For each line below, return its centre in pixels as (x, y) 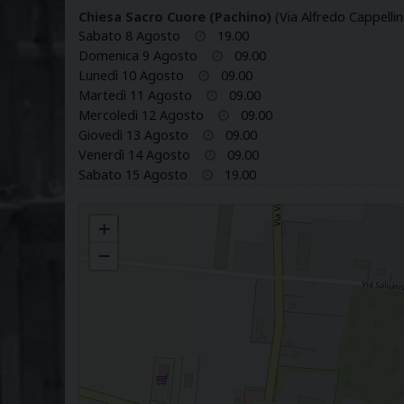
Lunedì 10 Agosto (131, 75)
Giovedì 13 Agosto (133, 134)
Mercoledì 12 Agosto (141, 115)
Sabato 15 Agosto (133, 174)
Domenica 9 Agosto (138, 55)
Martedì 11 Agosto (135, 95)
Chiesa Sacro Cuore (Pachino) (175, 16)
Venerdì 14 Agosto (134, 154)
